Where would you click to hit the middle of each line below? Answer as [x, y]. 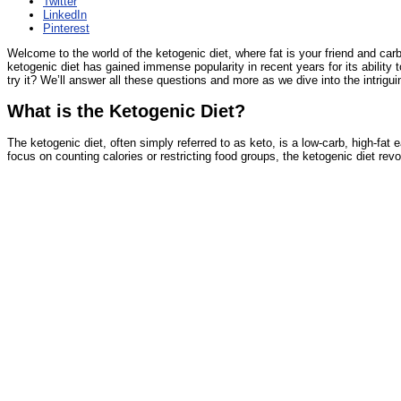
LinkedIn [65, 14]
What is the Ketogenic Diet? [126, 111]
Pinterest [66, 28]
